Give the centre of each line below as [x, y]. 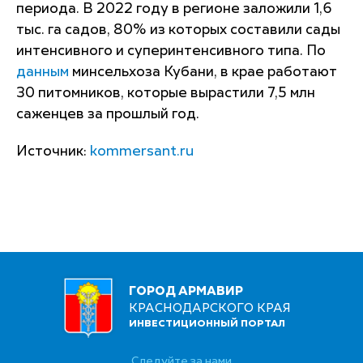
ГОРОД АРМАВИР [186, 292]
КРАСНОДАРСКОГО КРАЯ [210, 309]
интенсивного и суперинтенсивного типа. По [171, 51]
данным [43, 72]
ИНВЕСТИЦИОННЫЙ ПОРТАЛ [207, 325]
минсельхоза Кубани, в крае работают [203, 72]
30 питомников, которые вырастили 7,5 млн [166, 93]
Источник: [53, 152]
